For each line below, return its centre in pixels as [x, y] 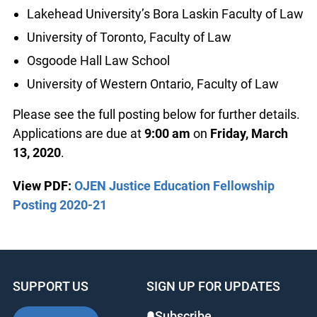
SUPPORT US [50, 287]
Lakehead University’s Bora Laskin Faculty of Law [165, 14]
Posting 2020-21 [59, 205]
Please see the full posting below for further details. [156, 115]
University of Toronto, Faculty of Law [129, 38]
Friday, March [249, 134]
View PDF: [42, 186]
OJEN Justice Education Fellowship [174, 186]
